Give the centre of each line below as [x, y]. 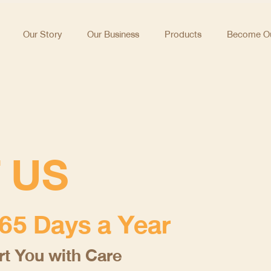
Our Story [42, 34]
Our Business [113, 34]
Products [183, 34]
